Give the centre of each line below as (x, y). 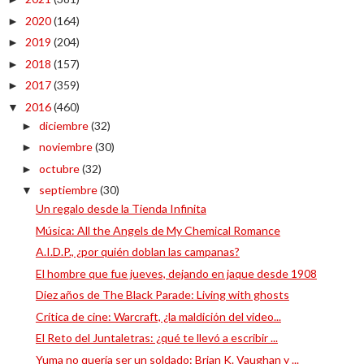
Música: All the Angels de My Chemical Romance (158, 230)
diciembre (65, 125)
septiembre (69, 190)
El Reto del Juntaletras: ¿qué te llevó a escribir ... (156, 338)
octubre (60, 168)
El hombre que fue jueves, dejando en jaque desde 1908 (176, 273)
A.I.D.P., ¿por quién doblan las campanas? (137, 251)
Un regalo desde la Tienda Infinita (121, 208)
